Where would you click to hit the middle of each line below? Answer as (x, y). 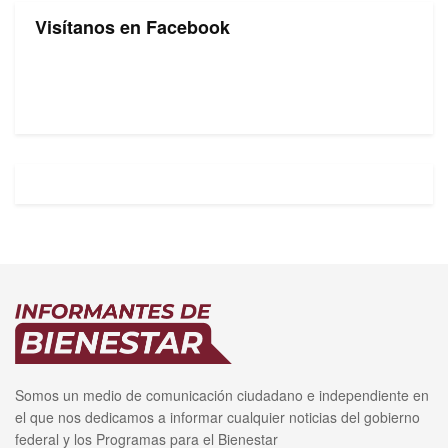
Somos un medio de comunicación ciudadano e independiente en (222, 395)
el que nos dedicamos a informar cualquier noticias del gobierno (217, 417)
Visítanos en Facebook (132, 27)
